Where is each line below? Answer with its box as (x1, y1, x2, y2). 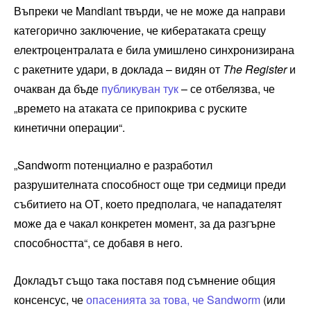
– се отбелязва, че (178, 80, 275, 96)
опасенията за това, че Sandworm (86, 291, 260, 308)
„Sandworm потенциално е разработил (14, 156, 212, 173)
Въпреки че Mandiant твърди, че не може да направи (14, 2, 285, 19)
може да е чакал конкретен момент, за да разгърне (14, 215, 276, 231)
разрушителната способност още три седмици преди (14, 176, 286, 192)
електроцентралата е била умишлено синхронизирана (14, 41, 294, 58)
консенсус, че (14, 291, 86, 308)
